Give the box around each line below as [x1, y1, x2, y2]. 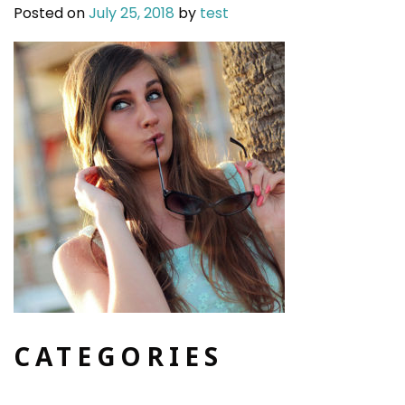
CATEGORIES [14, 341, 223, 373]
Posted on [14, 3, 89, 24]
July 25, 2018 [89, 3, 174, 24]
